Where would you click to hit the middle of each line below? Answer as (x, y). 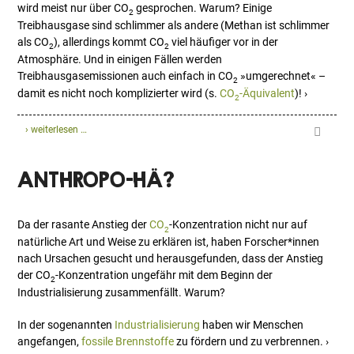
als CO (34, 41)
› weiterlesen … (56, 129)
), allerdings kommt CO (109, 41)
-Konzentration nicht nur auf (239, 224)
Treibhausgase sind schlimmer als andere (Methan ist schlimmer (174, 25)
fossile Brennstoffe (128, 341)
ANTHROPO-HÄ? (96, 179)
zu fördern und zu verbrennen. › (252, 341)
